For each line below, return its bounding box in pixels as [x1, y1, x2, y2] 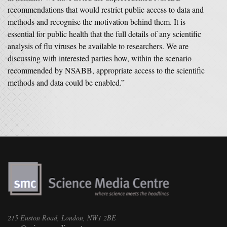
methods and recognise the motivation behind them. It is [8, 16, 185, 27]
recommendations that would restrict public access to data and [8, 4, 204, 15]
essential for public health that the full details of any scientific [8, 28, 201, 39]
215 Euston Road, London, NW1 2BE [8, 213, 116, 223]
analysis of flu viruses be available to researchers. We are [8, 41, 188, 51]
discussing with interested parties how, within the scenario [8, 53, 192, 63]
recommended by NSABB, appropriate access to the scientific [8, 65, 205, 75]
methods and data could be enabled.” [8, 77, 125, 88]
